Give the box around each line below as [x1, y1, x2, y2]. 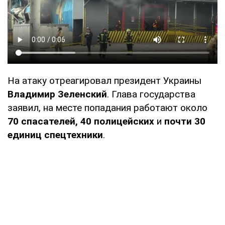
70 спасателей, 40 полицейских [8, 116, 154, 128]
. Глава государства [107, 88, 195, 100]
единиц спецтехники [8, 129, 103, 141]
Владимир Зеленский [8, 88, 107, 100]
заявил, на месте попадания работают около [8, 102, 207, 114]
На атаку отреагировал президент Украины [8, 75, 201, 87]
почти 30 [164, 116, 205, 128]
